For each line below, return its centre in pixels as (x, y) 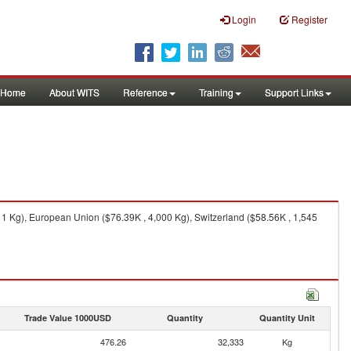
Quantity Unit (287, 318)
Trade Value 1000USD (67, 318)
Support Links (294, 92)
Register (309, 19)
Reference (145, 92)
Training (216, 92)
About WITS (74, 92)
